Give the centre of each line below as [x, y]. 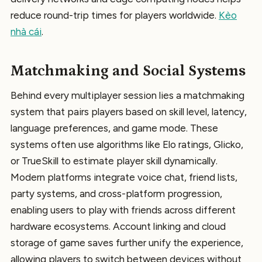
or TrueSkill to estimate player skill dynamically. [114, 161]
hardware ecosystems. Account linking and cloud [118, 227]
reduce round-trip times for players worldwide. [115, 15]
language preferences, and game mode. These [114, 128]
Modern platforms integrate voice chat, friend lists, [124, 177]
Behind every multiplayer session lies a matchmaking [127, 96]
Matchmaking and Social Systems [128, 71]
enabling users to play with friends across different [123, 210]
